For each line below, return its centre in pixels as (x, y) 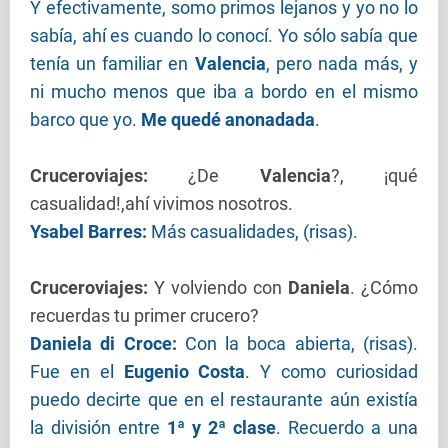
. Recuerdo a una (347, 428)
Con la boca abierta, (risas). (301, 344)
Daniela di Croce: (107, 344)
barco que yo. (85, 120)
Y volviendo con (221, 288)
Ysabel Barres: (90, 232)
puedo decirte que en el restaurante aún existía (224, 400)
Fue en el (77, 372)
